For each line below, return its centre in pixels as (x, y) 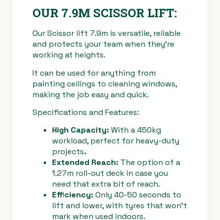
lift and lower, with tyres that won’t (120, 206)
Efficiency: (73, 195)
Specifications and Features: (86, 112)
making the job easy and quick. (92, 94)
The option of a (150, 163)
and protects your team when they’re (103, 44)
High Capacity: (82, 130)
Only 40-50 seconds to (137, 195)
